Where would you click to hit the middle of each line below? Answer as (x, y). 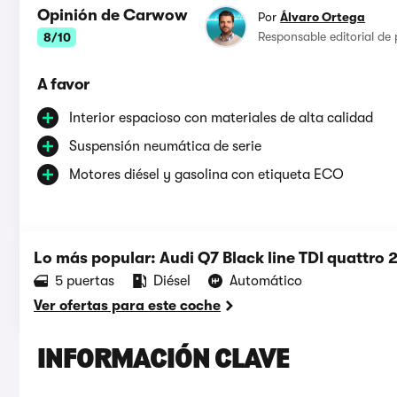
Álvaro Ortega (323, 17)
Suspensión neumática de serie (165, 147)
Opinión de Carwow (113, 16)
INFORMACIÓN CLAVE (163, 361)
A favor (63, 85)
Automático (266, 281)
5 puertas (85, 281)
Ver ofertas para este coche (127, 306)
